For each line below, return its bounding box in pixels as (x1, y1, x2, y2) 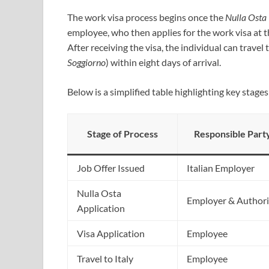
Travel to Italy (77, 252, 133, 264)
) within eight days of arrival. (106, 56, 221, 68)
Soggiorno (67, 56, 106, 68)
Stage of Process (87, 127, 158, 139)
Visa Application (77, 227, 145, 239)
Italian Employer (187, 162, 255, 174)
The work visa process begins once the (67, 11, 225, 23)
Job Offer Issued (77, 162, 145, 174)
